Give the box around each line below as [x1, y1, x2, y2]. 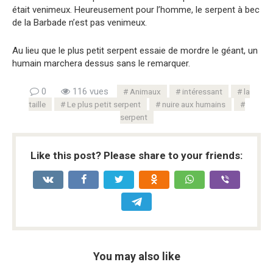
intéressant [182, 87, 222, 97]
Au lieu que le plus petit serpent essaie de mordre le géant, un [12, 45, 258, 57]
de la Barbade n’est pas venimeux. [12, 17, 147, 29]
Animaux [129, 87, 161, 97]
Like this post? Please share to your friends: [30, 149, 243, 162]
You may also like [93, 250, 180, 263]
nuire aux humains [161, 99, 225, 110]
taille [28, 99, 46, 110]
